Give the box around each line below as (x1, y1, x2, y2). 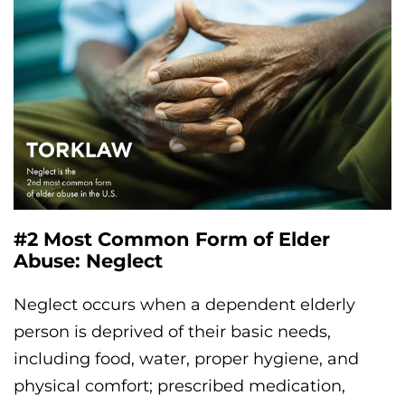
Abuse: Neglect (14, 250, 163, 273)
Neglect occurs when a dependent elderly (14, 295, 355, 316)
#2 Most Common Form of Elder (14, 228, 330, 251)
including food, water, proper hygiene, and (14, 349, 359, 370)
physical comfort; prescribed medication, (14, 376, 345, 397)
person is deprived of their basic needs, (14, 322, 331, 343)
